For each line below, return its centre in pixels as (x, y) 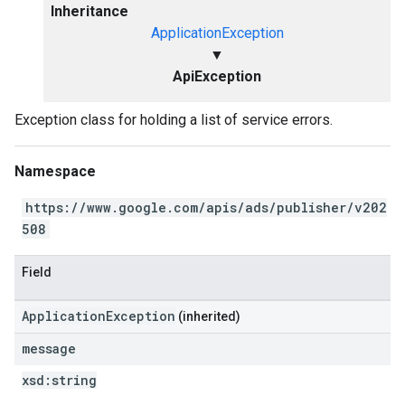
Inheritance (89, 11)
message (49, 348)
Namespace (55, 171)
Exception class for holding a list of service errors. (174, 120)
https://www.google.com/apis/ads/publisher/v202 (206, 207)
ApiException (217, 76)
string (74, 380)
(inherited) (208, 316)
